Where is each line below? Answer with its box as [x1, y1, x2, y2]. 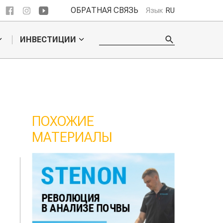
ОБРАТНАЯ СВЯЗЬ [71, 5, 138, 15]
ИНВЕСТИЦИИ [19, 35, 76, 45]
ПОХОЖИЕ [31, 113, 94, 129]
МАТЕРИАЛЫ [31, 129, 112, 145]
